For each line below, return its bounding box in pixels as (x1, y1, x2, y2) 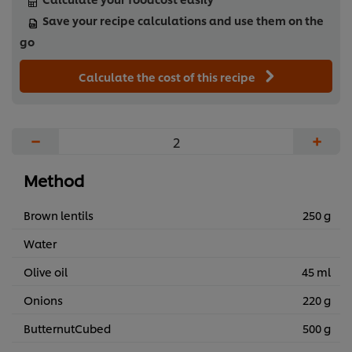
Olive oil (24, 264, 68, 280)
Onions (24, 292, 63, 308)
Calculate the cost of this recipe (79, 69, 258, 85)
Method (24, 169, 84, 192)
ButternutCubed (24, 321, 111, 336)
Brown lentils (24, 207, 93, 223)
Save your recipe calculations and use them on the (42, 13, 324, 28)
